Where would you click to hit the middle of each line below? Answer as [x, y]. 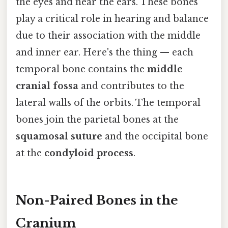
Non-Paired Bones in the [97, 200]
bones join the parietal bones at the [97, 119]
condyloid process [89, 153]
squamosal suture [59, 136]
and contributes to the [131, 86]
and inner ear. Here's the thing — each [105, 52]
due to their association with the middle [108, 35]
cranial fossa [47, 86]
